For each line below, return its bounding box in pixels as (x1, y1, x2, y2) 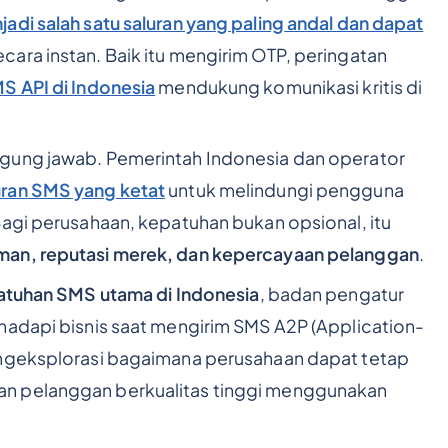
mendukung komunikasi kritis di (155, 75, 423, 98)
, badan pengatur (259, 283, 405, 306)
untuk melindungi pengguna (165, 179, 404, 202)
